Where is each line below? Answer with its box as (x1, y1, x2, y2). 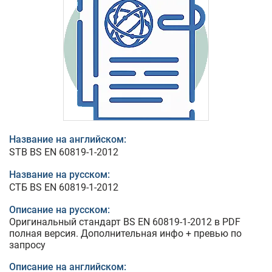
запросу (9, 239, 46, 251)
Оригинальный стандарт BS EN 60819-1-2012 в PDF (9, 216, 240, 228)
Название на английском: (9, 134, 126, 145)
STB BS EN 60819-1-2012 (9, 146, 118, 158)
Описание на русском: (9, 204, 110, 216)
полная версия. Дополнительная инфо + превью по (9, 228, 242, 239)
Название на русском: (9, 169, 110, 180)
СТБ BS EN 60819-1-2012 (9, 182, 118, 193)
